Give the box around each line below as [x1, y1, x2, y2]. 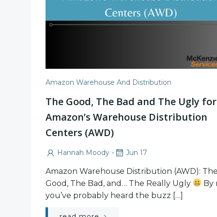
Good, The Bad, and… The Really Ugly [46, 178, 193, 188]
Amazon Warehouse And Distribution [46, 78, 171, 87]
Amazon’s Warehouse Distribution [46, 110, 207, 124]
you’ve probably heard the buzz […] [46, 190, 183, 200]
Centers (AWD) [46, 126, 114, 139]
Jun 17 [126, 148, 147, 157]
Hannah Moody [57, 148, 109, 157]
